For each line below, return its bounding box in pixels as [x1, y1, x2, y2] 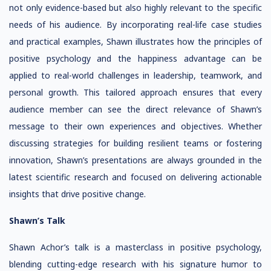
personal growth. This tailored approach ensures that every [9, 87, 262, 98]
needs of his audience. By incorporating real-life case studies [9, 19, 262, 30]
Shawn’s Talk [9, 215, 65, 226]
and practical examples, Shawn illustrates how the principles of [9, 36, 262, 47]
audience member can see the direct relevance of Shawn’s [9, 103, 262, 115]
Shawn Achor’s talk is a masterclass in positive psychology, [9, 241, 262, 253]
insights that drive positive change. [9, 188, 146, 200]
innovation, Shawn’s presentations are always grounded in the [9, 154, 262, 166]
